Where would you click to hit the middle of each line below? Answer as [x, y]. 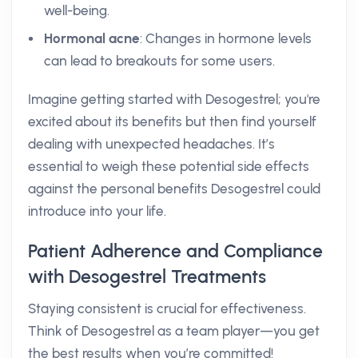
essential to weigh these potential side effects [169, 166]
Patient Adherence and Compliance [175, 251]
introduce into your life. [97, 211]
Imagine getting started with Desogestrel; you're [174, 99]
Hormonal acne [92, 38]
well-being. [77, 10]
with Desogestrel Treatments [147, 276]
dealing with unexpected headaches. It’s [151, 144]
